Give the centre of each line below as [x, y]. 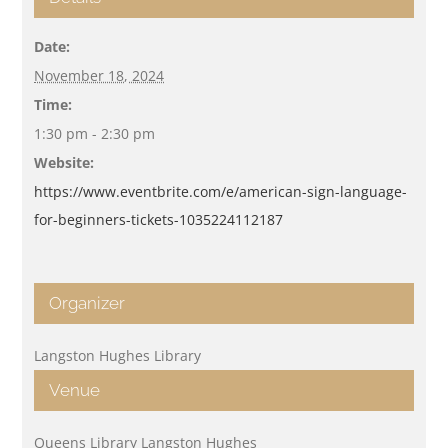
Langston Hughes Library [118, 355]
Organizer [87, 302]
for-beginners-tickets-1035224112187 [159, 219]
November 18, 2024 [99, 75]
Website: [64, 162]
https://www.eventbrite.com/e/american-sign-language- [221, 191]
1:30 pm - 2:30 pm [95, 133]
